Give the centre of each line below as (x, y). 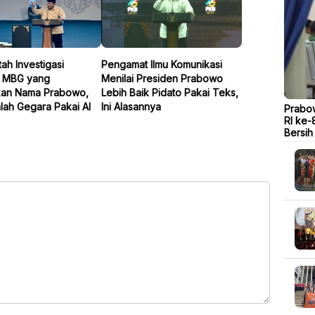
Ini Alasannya (131, 106)
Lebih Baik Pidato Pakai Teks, (170, 92)
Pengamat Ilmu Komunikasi (162, 64)
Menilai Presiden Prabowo (162, 78)
